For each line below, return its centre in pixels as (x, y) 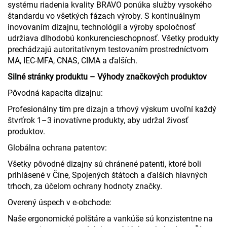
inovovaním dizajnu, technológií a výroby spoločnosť (102, 27)
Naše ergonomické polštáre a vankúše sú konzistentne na (110, 218)
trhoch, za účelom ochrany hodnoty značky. (85, 186)
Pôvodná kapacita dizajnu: (55, 93)
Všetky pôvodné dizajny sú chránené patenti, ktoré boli (104, 164)
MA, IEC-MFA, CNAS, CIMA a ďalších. (72, 60)
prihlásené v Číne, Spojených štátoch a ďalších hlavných (108, 175)
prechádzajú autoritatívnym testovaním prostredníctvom (108, 49)
